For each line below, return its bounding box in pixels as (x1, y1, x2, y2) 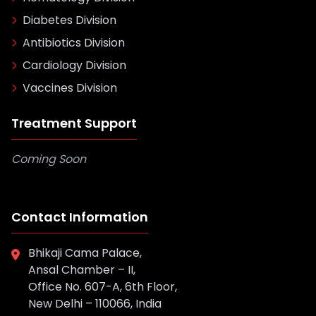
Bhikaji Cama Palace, (28, 245, 142, 261)
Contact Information (11, 208, 148, 226)
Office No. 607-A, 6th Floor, (28, 279, 177, 295)
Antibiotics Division (23, 35, 125, 51)
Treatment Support (11, 114, 137, 132)
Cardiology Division (23, 57, 126, 73)
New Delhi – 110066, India (28, 296, 162, 312)
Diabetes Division (23, 12, 116, 28)
